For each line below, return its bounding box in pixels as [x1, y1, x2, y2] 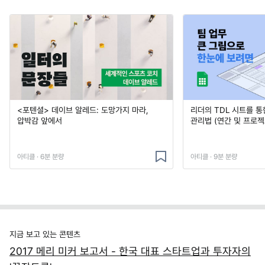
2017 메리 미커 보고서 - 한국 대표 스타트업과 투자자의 [9, 245, 251, 258]
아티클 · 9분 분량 [190, 153, 238, 161]
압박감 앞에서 [17, 116, 62, 126]
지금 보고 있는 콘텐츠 [9, 230, 80, 240]
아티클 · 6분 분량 [17, 153, 64, 161]
